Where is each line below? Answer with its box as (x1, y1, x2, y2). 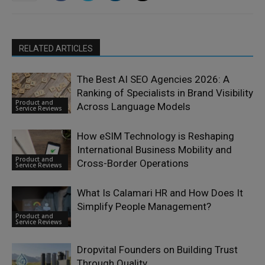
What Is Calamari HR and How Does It (77, 187, 243, 199)
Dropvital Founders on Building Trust (77, 244, 238, 256)
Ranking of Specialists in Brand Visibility (77, 87, 253, 99)
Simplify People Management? (77, 201, 211, 213)
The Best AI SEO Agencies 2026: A (77, 73, 230, 86)
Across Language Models (77, 101, 190, 113)
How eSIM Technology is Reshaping (77, 130, 234, 143)
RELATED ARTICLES (19, 44, 93, 54)
